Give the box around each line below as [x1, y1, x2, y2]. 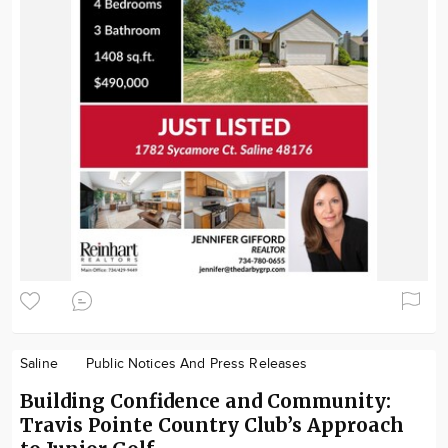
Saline [20, 355, 58, 372]
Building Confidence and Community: [20, 388, 391, 413]
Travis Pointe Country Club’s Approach [20, 412, 404, 437]
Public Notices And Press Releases [85, 355, 308, 372]
